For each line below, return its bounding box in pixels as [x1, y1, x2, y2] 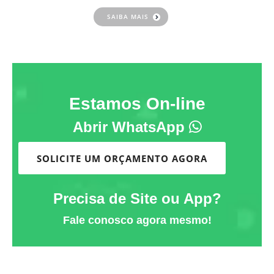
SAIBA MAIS [107, 12, 149, 21]
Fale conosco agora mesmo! [62, 214, 212, 226]
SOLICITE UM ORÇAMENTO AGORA [37, 152, 207, 165]
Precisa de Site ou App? [53, 190, 221, 207]
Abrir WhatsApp [72, 119, 189, 135]
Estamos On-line [68, 94, 206, 113]
